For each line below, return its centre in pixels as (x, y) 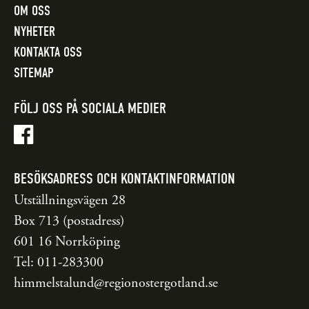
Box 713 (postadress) (69, 221)
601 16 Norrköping (67, 241)
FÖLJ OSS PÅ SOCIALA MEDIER (90, 108)
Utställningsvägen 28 (70, 200)
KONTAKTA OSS (48, 52)
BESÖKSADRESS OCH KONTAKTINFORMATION (124, 178)
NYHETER (34, 31)
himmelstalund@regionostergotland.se (116, 283)
